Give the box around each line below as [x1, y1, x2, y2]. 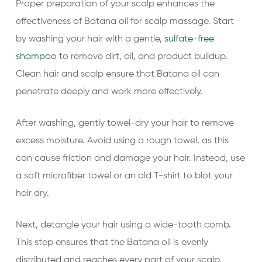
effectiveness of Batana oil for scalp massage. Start [15, 17, 234, 26]
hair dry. [15, 189, 49, 198]
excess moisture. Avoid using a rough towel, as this [15, 136, 229, 146]
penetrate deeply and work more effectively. [15, 87, 203, 96]
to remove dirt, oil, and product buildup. [56, 52, 227, 61]
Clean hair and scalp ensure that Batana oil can [15, 70, 219, 79]
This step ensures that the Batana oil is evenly [15, 238, 208, 247]
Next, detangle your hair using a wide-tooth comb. [15, 220, 231, 230]
